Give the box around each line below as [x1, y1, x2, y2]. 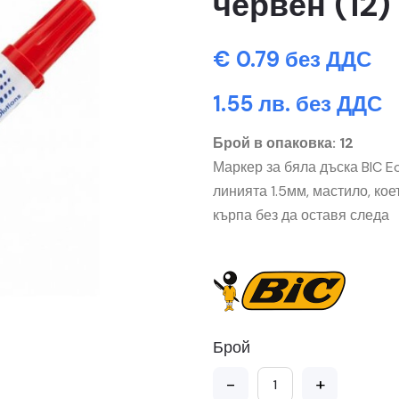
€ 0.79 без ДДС [213, 45, 371, 73]
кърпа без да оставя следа [213, 206, 389, 224]
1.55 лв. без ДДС [213, 90, 382, 118]
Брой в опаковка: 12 [213, 134, 354, 152]
